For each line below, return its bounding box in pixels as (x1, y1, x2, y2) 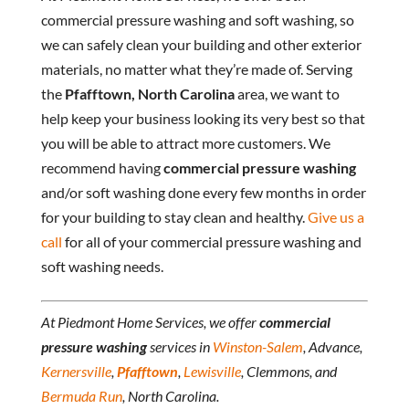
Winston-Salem (212, 338, 303, 356)
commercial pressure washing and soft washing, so (40, 11, 354, 29)
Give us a (307, 208, 364, 226)
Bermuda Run (40, 387, 122, 405)
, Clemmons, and (240, 362, 337, 381)
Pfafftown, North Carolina (64, 85, 235, 103)
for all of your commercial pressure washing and (61, 233, 362, 251)
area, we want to (234, 85, 340, 103)
